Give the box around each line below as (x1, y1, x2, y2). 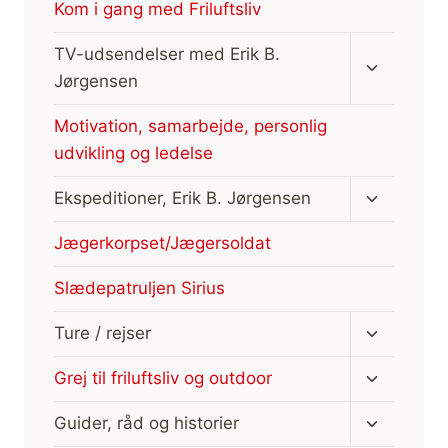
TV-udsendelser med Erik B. (54, 44, 280, 65)
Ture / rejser (54, 323, 151, 344)
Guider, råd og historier (54, 413, 239, 434)
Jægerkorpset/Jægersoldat (54, 233, 271, 254)
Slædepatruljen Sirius (54, 278, 225, 299)
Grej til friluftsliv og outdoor (54, 368, 272, 389)
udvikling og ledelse (54, 143, 213, 164)
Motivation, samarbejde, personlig (54, 116, 327, 137)
